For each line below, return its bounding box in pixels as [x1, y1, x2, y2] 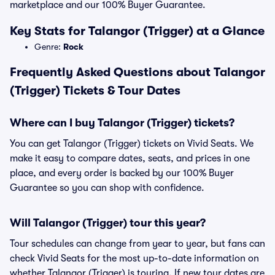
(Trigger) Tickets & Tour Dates [10, 83, 180, 98]
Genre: [34, 42, 63, 52]
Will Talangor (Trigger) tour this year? [10, 217, 206, 229]
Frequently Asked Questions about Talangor [10, 65, 265, 79]
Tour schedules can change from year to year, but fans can [10, 238, 265, 249]
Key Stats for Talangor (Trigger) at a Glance [10, 24, 265, 38]
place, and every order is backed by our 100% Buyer [10, 168, 234, 179]
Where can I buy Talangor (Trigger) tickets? [10, 117, 234, 129]
